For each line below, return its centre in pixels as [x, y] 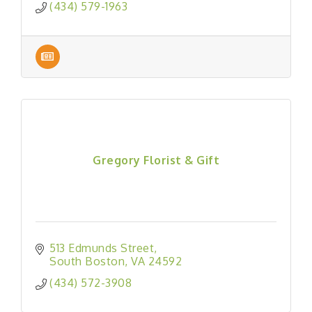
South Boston [87, 261]
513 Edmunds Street [102, 248]
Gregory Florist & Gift [156, 161]
